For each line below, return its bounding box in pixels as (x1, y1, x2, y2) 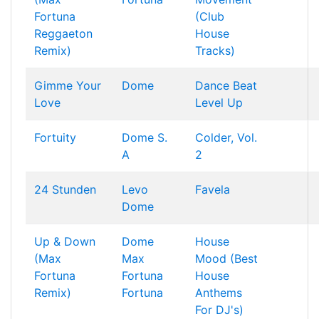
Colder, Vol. (195, 130, 257, 145)
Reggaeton (34, 26, 93, 41)
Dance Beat (195, 78, 257, 93)
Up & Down (34, 234, 95, 249)
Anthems (195, 286, 242, 300)
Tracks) (195, 43, 235, 58)
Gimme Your (34, 78, 101, 93)
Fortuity (34, 130, 76, 145)
